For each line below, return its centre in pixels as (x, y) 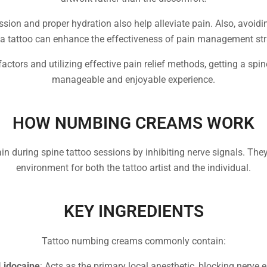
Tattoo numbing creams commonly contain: (133, 241)
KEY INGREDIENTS (133, 212)
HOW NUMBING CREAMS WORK (133, 123)
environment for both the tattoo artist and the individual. (133, 168)
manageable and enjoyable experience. (133, 79)
